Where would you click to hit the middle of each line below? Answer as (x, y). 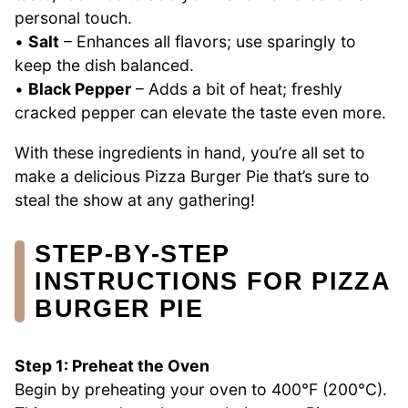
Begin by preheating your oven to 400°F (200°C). (201, 390)
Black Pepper (80, 89)
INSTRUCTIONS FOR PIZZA (213, 280)
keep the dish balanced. (104, 66)
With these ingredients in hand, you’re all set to (190, 152)
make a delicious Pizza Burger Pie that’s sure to (192, 176)
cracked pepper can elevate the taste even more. (200, 113)
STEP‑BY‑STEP (133, 253)
